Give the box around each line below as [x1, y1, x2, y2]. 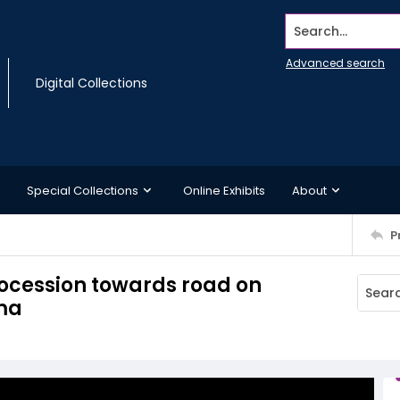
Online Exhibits [183, 181, 265, 199]
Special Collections [27, 181, 138, 199]
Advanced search [286, 55, 385, 71]
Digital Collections [36, 74, 147, 92]
